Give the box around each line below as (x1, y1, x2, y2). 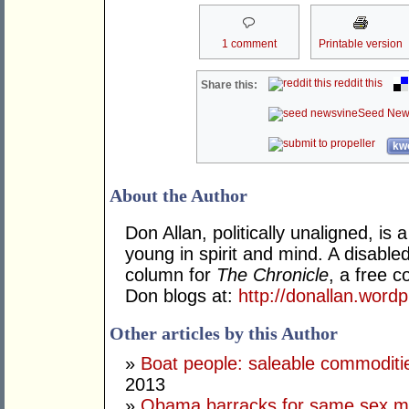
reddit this (331, 77, 383, 90)
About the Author (110, 185, 247, 206)
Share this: (201, 79, 258, 92)
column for (125, 265, 211, 286)
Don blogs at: (125, 286, 238, 307)
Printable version (318, 37, 403, 51)
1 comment (221, 37, 277, 51)
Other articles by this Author (110, 323, 338, 344)
